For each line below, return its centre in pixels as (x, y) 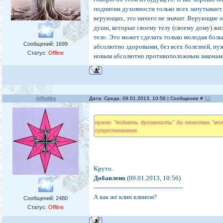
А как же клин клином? (125, 197)
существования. (116, 130)
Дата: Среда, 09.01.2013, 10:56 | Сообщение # (147, 99)
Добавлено (110, 178)
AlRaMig (46, 99)
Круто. (104, 169)
